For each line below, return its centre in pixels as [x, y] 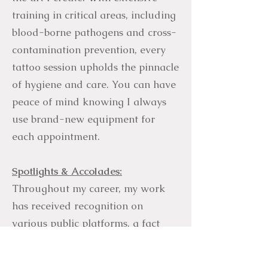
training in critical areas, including [94, 15]
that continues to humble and [82, 241]
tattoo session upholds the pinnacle [95, 67]
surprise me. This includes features [94, 258]
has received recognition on [77, 206]
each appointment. [56, 137]
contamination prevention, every [89, 50]
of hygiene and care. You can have [94, 85]
